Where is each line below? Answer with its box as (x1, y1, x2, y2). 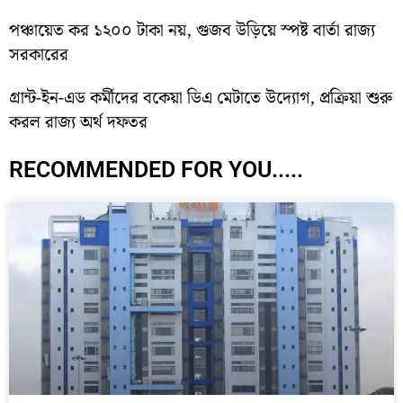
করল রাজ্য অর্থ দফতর (9, 109, 148, 138)
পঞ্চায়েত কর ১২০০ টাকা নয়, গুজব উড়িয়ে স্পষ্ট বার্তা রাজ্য (9, 17, 375, 46)
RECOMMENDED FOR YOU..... (9, 157, 303, 184)
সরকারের (9, 41, 68, 70)
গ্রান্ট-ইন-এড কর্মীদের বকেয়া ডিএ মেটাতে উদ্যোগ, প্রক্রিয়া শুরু (9, 85, 392, 113)
